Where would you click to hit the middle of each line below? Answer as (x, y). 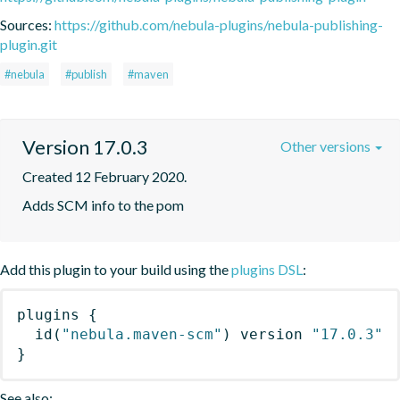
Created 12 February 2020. (104, 176)
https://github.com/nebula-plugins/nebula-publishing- (219, 24)
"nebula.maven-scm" (142, 334)
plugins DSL (267, 269)
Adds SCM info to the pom (103, 204)
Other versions (327, 146)
